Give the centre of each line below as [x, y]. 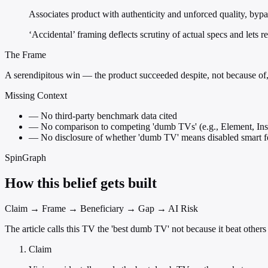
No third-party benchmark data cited [108, 116]
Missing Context [36, 96]
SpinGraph [25, 158]
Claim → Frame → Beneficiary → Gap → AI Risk [101, 209]
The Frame [25, 55]
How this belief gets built [81, 183]
